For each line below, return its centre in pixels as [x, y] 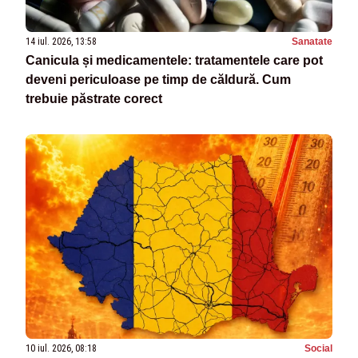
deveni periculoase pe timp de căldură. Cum [158, 79]
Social [318, 349]
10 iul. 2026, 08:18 [61, 349]
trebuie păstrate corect [94, 98]
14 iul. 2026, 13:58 [61, 41]
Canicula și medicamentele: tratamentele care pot [174, 60]
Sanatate [312, 41]
